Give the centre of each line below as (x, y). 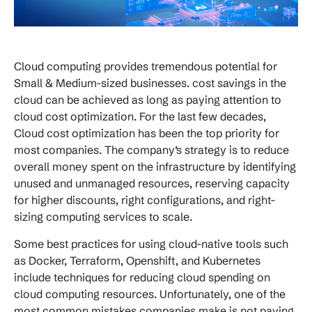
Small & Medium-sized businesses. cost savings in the (150, 83)
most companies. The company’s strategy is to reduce (151, 150)
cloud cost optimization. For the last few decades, (140, 117)
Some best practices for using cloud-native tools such (151, 244)
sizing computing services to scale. (104, 217)
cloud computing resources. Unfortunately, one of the (150, 294)
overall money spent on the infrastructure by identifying (155, 167)
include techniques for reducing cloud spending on (142, 278)
